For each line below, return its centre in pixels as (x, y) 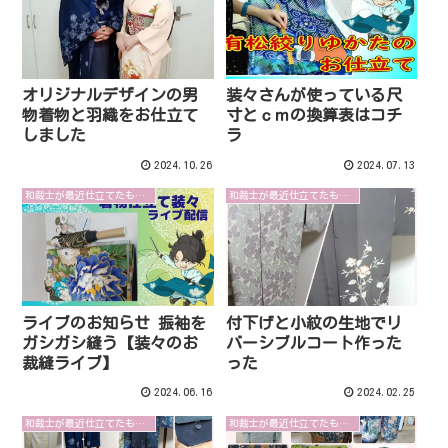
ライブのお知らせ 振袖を (114, 322)
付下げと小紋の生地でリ (314, 322)
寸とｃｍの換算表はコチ (314, 115)
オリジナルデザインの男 (110, 95)
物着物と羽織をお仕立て (110, 115)
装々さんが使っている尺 (314, 95)
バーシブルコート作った (314, 342)
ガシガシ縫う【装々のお (110, 342)
